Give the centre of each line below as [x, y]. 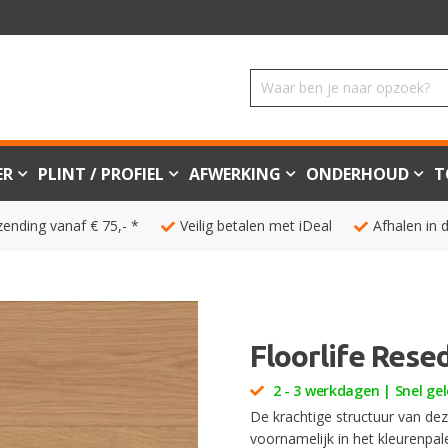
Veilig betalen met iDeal [256, 225]
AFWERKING [235, 173]
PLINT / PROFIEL [101, 173]
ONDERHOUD [357, 173]
